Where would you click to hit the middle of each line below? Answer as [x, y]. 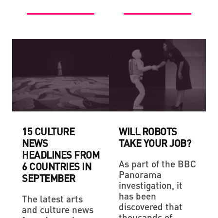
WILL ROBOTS [148, 131]
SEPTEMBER [49, 178]
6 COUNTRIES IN [56, 166]
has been [137, 196]
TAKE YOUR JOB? [155, 143]
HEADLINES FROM [61, 155]
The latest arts [52, 199]
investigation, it [151, 185]
